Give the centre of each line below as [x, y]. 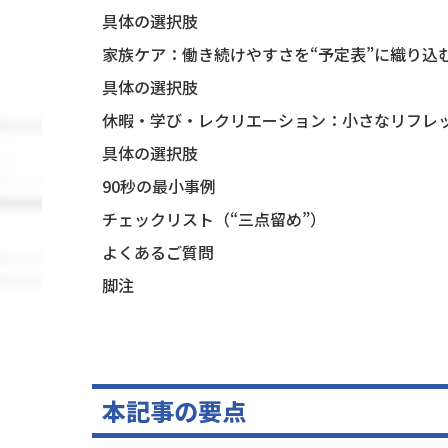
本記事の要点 [174, 411]
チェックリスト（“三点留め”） [214, 219]
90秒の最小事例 [159, 186]
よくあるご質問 [158, 252]
